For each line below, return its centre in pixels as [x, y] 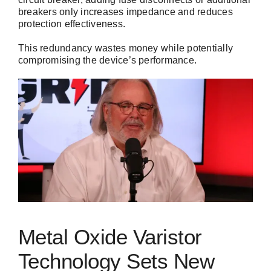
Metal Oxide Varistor [110, 237]
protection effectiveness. [72, 24]
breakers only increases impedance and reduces [126, 12]
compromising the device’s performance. [108, 60]
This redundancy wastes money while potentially [126, 48]
